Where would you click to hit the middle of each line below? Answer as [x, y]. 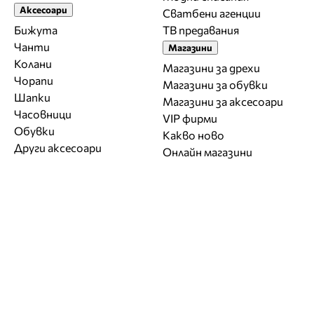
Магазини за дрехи [211, 67]
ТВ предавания [201, 29]
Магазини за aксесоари [223, 101]
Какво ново [193, 135]
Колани [33, 63]
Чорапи [34, 80]
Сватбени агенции [212, 13]
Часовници [43, 114]
